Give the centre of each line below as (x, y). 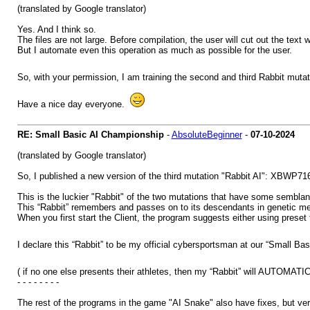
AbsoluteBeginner (207, 135)
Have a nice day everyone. (73, 104)
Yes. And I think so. (56, 29)
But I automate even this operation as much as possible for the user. (154, 50)
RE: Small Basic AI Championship (90, 135)
